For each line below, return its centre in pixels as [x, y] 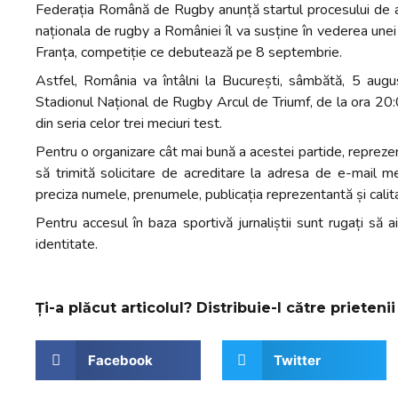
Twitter [298, 360]
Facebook [120, 360]
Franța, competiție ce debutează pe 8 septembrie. [189, 52]
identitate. [67, 244]
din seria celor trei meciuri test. [129, 123]
